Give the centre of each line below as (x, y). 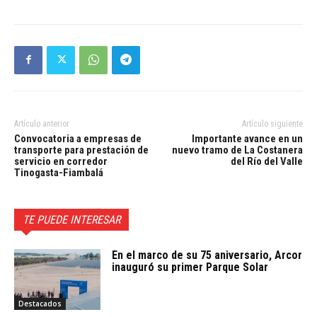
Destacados (40, 303)
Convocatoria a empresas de (78, 138)
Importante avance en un (247, 138)
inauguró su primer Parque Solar (190, 267)
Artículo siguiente (272, 123)
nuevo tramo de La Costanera (237, 150)
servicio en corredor (61, 161)
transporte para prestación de (81, 150)
